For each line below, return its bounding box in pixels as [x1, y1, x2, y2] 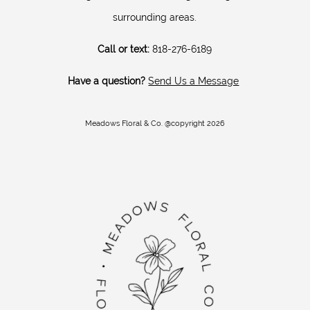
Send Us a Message [148, 75, 239, 86]
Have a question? [68, 75, 146, 86]
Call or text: [98, 43, 150, 55]
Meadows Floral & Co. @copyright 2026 [84, 118, 225, 128]
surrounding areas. [113, 11, 197, 23]
